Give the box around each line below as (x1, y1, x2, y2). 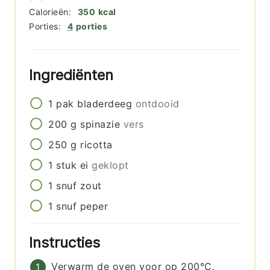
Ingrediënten (29, 66, 118, 84)
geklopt (92, 159, 129, 172)
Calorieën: (29, 7, 74, 17)
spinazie (80, 118, 121, 131)
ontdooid (135, 98, 180, 110)
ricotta (80, 139, 113, 151)
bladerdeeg (77, 98, 133, 110)
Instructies (29, 234, 105, 252)
